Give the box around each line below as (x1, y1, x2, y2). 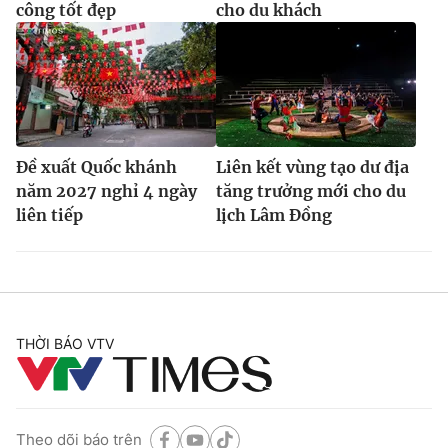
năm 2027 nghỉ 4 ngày (16, 180, 197, 201)
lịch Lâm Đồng (216, 204, 332, 225)
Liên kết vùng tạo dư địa (216, 156, 409, 177)
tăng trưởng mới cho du (216, 180, 406, 201)
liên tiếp (16, 204, 83, 225)
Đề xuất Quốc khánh (16, 156, 177, 177)
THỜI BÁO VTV (16, 334, 114, 352)
